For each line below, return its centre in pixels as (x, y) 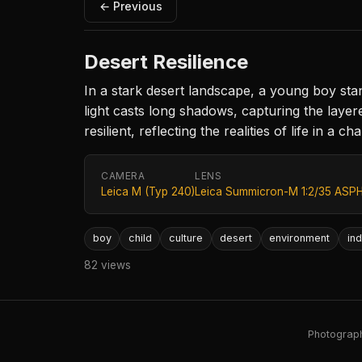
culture (185, 238)
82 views (107, 265)
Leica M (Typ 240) (148, 192)
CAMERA (123, 176)
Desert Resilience (166, 62)
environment (300, 238)
